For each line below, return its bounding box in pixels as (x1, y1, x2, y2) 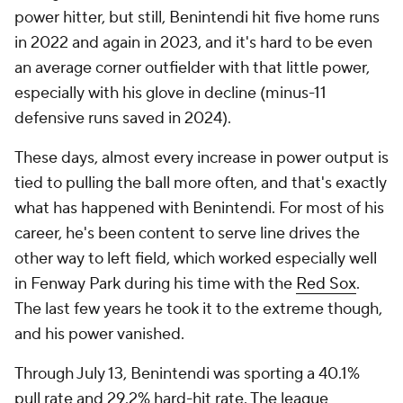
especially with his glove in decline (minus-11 (14, 83, 327, 103)
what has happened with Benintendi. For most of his (14, 198, 384, 219)
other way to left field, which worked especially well (14, 248, 377, 269)
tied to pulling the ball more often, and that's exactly (14, 173, 387, 193)
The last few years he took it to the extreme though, (14, 299, 382, 319)
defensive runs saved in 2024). (14, 108, 231, 129)
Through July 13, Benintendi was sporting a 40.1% (14, 363, 360, 384)
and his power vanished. (14, 324, 184, 345)
